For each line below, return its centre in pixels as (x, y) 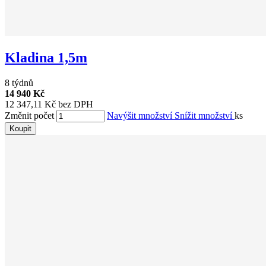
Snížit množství (205, 116)
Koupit (20, 129)
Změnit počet (29, 116)
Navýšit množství (141, 116)
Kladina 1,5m (46, 58)
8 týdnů (19, 83)
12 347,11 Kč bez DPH (49, 104)
